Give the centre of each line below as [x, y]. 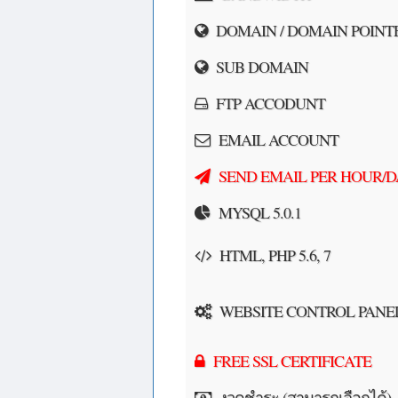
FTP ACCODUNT [266, 103]
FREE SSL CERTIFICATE [288, 361]
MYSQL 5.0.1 [255, 212]
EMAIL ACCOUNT [274, 139]
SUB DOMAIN [258, 67]
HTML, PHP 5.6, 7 [271, 255]
